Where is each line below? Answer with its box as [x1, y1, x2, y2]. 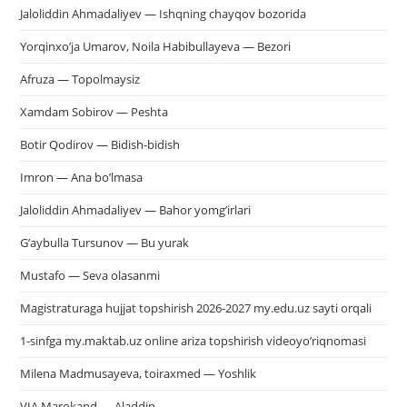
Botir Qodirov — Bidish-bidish [20, 136, 181, 153]
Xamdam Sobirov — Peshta [20, 104, 169, 120]
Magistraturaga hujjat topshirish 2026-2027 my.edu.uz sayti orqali [20, 300, 372, 316]
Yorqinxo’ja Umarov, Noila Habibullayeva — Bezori [20, 38, 292, 55]
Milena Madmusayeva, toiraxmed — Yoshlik [20, 365, 257, 382]
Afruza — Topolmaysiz [20, 71, 141, 87]
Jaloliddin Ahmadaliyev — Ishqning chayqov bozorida [20, 5, 307, 22]
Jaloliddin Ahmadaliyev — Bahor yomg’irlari [20, 202, 252, 218]
